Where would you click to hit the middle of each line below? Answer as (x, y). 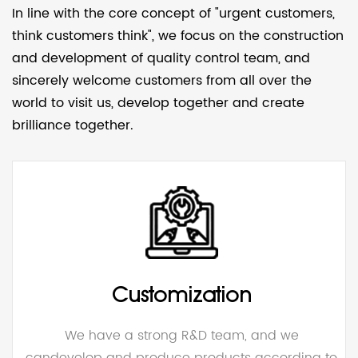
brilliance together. (73, 125)
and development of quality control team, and (161, 58)
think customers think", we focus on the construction (178, 36)
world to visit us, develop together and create (158, 103)
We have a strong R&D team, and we (181, 335)
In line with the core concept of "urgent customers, (173, 13)
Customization (181, 294)
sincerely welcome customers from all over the (162, 80)
